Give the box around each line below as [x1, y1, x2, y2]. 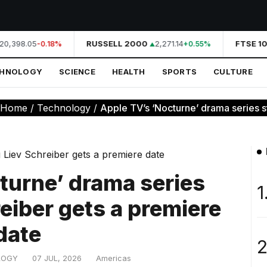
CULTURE [213, 67, 253, 76]
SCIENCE [59, 67, 95, 76]
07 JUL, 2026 [32, 254, 82, 263]
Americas [96, 254, 131, 263]
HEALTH [111, 67, 145, 76]
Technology [36, 102, 91, 114]
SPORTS [162, 67, 197, 76]
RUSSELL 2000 [83, 39, 145, 48]
